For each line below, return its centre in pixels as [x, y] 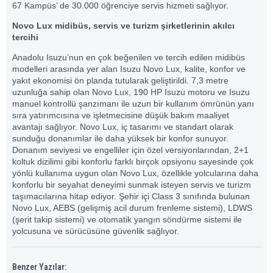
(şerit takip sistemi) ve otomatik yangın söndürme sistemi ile [127, 220]
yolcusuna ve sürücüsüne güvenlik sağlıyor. [96, 231]
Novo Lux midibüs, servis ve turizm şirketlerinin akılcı [123, 25]
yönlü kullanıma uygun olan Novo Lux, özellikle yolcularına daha [135, 173]
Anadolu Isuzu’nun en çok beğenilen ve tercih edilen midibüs [129, 58]
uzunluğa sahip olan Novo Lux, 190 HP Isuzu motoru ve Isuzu [131, 92]
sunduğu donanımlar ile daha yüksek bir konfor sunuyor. [120, 139]
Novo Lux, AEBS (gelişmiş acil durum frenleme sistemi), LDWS [132, 208]
